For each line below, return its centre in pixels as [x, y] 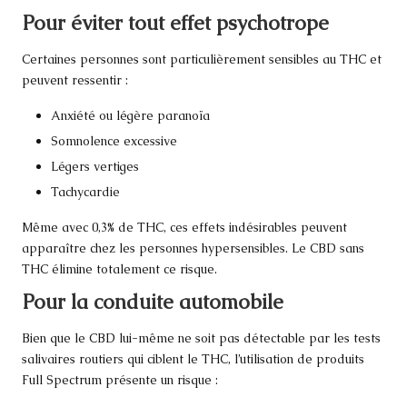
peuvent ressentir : [75, 79]
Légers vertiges [95, 167]
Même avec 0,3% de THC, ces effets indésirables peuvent [184, 228]
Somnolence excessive [114, 140]
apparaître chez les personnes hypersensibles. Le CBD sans [193, 248]
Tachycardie [85, 192]
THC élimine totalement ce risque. [119, 269]
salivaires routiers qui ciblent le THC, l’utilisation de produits [193, 358]
